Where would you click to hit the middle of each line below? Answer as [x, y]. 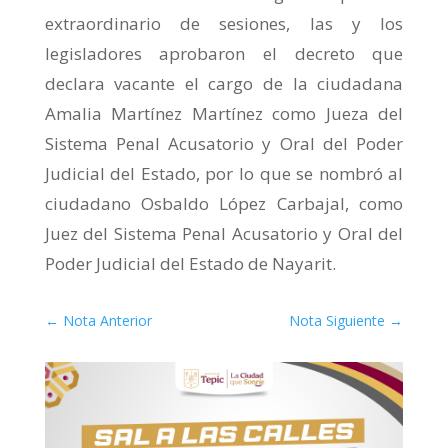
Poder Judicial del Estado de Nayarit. [190, 264]
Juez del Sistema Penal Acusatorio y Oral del [224, 234]
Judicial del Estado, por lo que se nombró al [224, 174]
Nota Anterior [107, 321]
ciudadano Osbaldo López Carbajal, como [224, 204]
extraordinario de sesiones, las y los [224, 24]
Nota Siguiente [337, 321]
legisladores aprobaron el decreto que [224, 54]
